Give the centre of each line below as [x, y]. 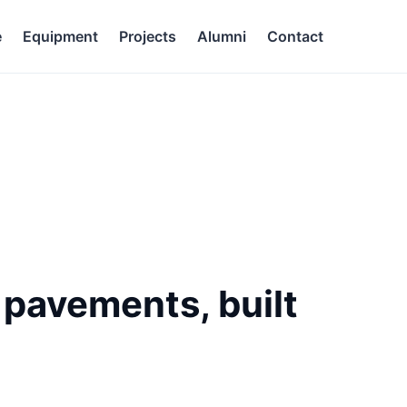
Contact [295, 36]
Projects [148, 36]
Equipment [60, 36]
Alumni [222, 36]
